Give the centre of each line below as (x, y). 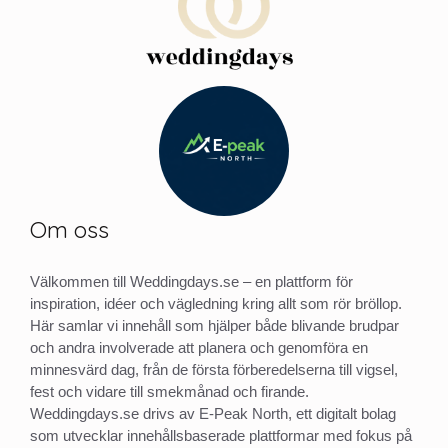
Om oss (69, 230)
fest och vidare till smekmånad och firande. (169, 392)
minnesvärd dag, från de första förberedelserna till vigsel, (214, 370)
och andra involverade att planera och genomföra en (199, 348)
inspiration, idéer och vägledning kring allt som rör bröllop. (216, 304)
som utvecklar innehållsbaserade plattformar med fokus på (221, 436)
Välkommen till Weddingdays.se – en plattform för (191, 282)
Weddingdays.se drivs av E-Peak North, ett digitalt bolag (213, 414)
